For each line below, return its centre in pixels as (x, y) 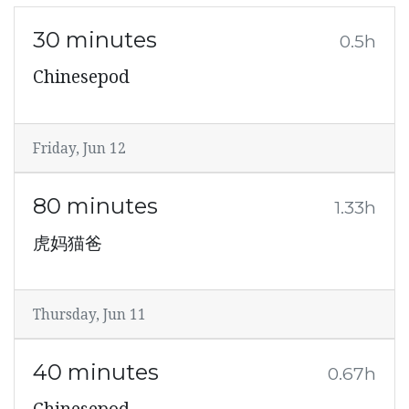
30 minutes (95, 40)
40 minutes (96, 372)
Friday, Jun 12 (79, 149)
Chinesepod (81, 78)
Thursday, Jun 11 (89, 315)
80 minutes (95, 206)
